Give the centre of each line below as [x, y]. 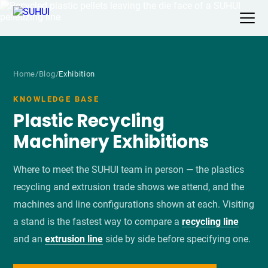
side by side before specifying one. [177, 239]
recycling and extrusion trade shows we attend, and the [129, 187]
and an [29, 239]
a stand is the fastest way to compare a [98, 222]
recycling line [211, 222]
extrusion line [74, 239]
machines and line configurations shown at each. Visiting [134, 205]
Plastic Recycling [89, 121]
